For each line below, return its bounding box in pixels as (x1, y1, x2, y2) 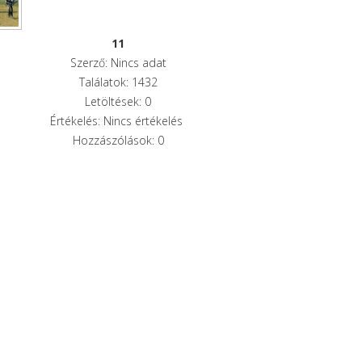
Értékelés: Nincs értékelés (50, 112, 187, 128)
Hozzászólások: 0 (72, 132, 164, 148)
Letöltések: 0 (85, 93, 152, 109)
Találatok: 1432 (78, 74, 158, 90)
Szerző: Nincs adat (69, 54, 166, 70)
